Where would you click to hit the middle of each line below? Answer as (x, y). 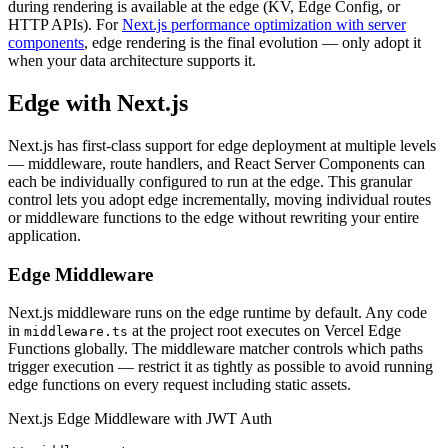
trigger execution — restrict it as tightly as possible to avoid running (220, 367)
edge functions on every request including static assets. (179, 385)
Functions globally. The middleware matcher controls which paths (215, 349)
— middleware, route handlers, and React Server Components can (216, 163)
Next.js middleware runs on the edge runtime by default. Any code (217, 313)
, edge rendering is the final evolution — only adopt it (252, 42)
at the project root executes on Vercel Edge (266, 331)
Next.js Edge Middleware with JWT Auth (140, 419)
